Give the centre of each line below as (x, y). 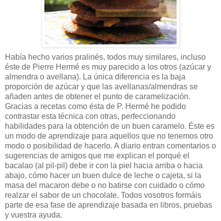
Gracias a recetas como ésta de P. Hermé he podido (95, 106)
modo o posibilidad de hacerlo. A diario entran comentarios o (110, 146)
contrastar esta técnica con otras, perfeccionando (90, 116)
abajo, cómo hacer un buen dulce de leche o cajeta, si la (103, 175)
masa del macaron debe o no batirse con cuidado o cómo (105, 185)
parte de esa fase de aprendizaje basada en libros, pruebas (109, 205)
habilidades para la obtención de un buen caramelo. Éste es (110, 126)
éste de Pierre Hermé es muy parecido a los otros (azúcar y (108, 67)
